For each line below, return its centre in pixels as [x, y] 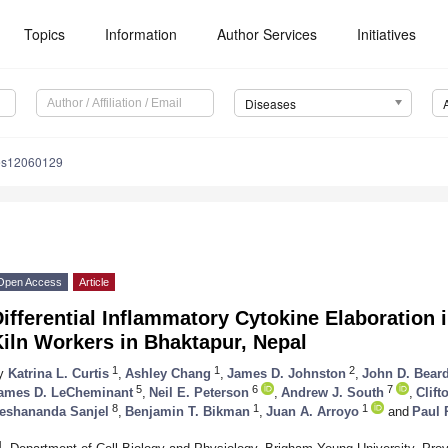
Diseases [270, 104]
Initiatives [387, 34]
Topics [45, 34]
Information [141, 34]
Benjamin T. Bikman [187, 411]
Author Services [267, 34]
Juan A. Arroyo [312, 411]
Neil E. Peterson [199, 392]
